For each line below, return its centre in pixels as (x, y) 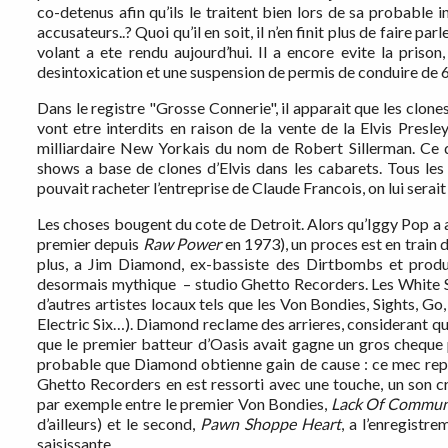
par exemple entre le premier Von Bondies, (184, 404)
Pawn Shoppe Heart (271, 424)
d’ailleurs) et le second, (119, 424)
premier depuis (90, 244)
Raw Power (182, 244)
